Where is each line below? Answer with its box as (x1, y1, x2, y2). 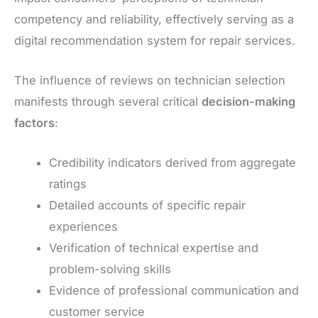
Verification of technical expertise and (49, 241, 259, 256)
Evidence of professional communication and (49, 283, 300, 298)
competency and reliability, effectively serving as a (14, 11, 294, 26)
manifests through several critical (14, 94, 202, 109)
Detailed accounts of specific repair (49, 198, 246, 213)
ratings (49, 177, 87, 192)
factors (14, 115, 55, 130)
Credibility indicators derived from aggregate (49, 155, 297, 170)
